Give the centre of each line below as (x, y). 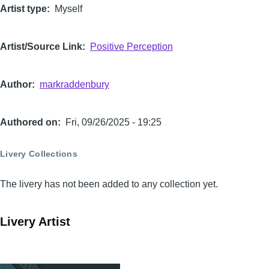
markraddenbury (74, 85)
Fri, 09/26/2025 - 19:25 (113, 122)
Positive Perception (131, 47)
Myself (68, 9)
